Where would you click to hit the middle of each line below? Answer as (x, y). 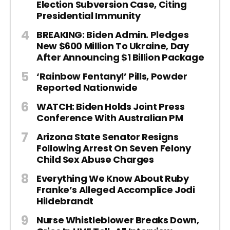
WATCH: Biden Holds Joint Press (111, 106)
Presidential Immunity (89, 15)
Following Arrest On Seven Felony (114, 148)
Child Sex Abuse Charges (95, 159)
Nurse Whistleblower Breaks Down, (118, 220)
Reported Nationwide (87, 87)
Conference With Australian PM (110, 118)
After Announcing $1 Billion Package (120, 57)
